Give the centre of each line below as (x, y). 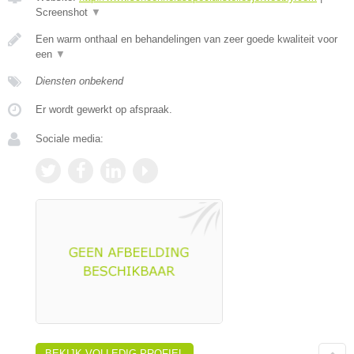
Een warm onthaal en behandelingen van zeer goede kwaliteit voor (186, 39)
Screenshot (63, 12)
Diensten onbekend (79, 81)
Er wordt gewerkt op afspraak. (104, 109)
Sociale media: (70, 138)
